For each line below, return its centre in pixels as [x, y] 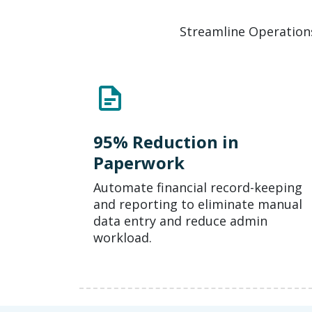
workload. [123, 238]
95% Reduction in [166, 142]
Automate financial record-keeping [198, 188]
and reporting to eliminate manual [198, 204]
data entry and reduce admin [180, 221]
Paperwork [139, 163]
